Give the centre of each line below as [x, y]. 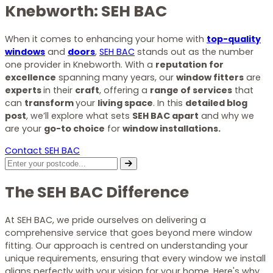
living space [125, 103]
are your [24, 129]
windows [25, 52]
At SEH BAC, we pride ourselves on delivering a [105, 220]
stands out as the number [194, 52]
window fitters [210, 78]
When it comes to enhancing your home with [106, 39]
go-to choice [74, 129]
